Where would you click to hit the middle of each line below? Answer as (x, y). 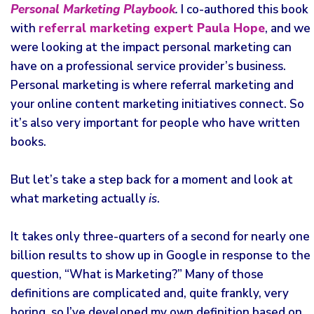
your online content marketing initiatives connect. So (157, 104)
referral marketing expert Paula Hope (152, 28)
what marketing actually (80, 199)
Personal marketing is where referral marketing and (152, 85)
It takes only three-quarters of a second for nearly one (160, 237)
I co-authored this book (243, 9)
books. (28, 142)
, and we (288, 28)
